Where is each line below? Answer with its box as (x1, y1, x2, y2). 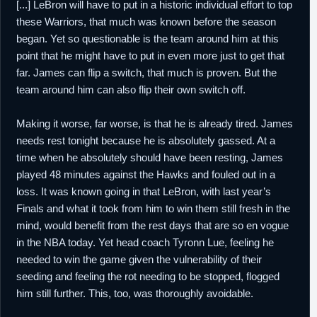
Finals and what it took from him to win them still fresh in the (16, 202, 290, 214)
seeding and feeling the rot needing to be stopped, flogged (16, 270, 279, 282)
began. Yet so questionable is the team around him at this (16, 33, 279, 45)
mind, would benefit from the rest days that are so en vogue (16, 219, 289, 231)
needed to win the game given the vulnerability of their (16, 253, 262, 265)
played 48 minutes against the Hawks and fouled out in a (16, 168, 275, 180)
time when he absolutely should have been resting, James (16, 151, 283, 163)
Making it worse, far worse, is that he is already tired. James (16, 117, 293, 129)
